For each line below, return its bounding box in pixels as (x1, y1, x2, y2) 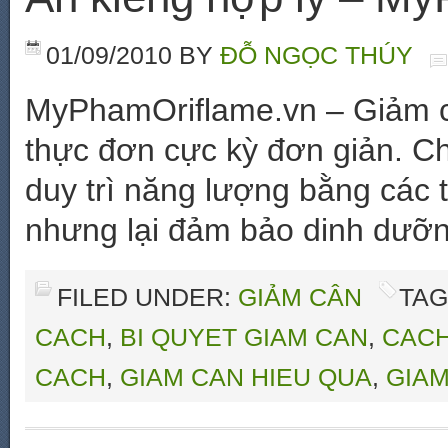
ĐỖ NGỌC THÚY (220, 41, 413, 69)
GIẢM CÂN (238, 283, 362, 311)
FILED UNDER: (57, 283, 238, 311)
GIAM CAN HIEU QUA (120, 363, 372, 391)
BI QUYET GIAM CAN (120, 323, 368, 351)
